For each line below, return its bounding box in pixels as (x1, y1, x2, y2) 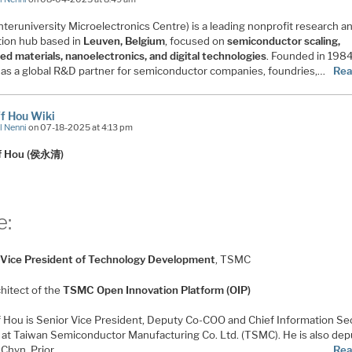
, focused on (165, 35, 228, 48)
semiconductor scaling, (227, 35, 341, 48)
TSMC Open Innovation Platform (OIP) (63, 283, 251, 296)
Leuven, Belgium (83, 35, 166, 48)
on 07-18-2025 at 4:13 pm (27, 122, 134, 134)
